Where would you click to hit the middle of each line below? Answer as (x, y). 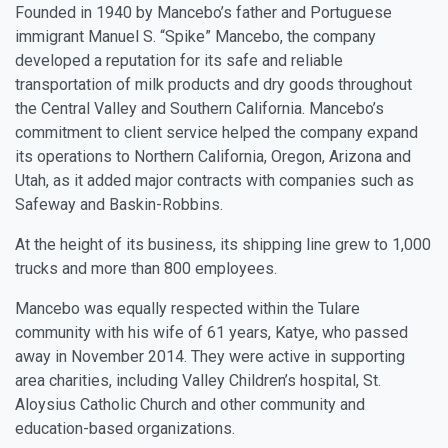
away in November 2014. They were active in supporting (210, 356)
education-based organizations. (125, 428)
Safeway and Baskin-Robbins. (119, 204)
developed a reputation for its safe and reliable (179, 60)
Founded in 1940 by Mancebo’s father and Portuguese (203, 12)
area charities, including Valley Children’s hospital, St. (198, 380)
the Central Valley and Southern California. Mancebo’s (199, 108)
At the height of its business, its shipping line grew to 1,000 (223, 244)
